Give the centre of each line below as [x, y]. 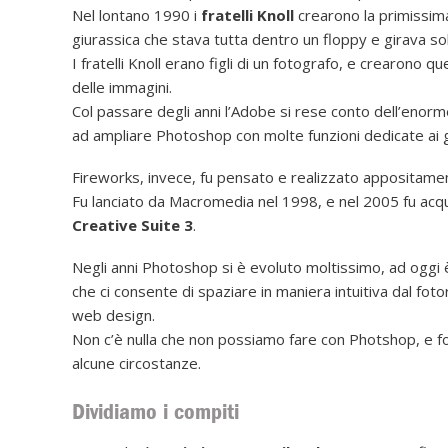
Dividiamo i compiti [155, 412]
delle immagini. [122, 87]
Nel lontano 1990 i [136, 15]
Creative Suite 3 [132, 225]
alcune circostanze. [136, 363]
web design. [113, 315]
